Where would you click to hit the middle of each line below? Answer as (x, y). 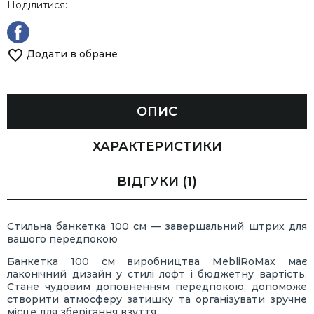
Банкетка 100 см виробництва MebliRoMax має (157, 262)
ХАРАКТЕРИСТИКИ (157, 146)
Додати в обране (72, 54)
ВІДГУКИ (148, 181)
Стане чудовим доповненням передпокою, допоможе (157, 287)
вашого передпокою (62, 239)
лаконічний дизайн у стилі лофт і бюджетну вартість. (157, 274)
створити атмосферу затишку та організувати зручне (157, 300)
